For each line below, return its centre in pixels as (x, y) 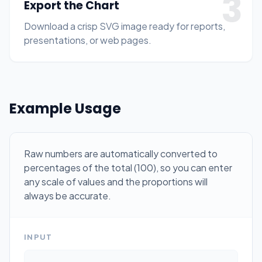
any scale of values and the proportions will (116, 182)
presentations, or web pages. (88, 40)
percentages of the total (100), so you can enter (128, 168)
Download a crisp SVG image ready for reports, (125, 26)
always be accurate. (68, 196)
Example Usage (65, 108)
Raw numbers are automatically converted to (121, 154)
